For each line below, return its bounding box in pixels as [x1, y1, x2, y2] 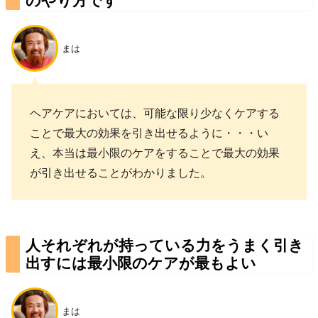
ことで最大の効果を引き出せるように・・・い [30, 123, 269, 141]
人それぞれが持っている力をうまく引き [26, 234, 305, 256]
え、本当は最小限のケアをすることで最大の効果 [30, 143, 280, 160]
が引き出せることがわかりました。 [30, 163, 212, 180]
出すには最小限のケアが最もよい [26, 251, 257, 274]
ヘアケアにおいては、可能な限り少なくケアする [30, 103, 280, 121]
